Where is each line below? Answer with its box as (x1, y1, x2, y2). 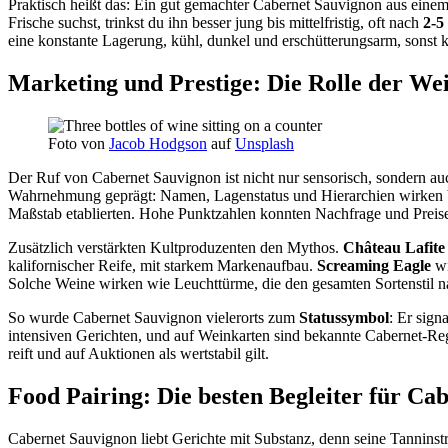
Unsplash (235, 134, 294, 152)
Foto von (48, 134, 109, 152)
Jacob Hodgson (109, 134, 207, 152)
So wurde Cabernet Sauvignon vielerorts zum (8, 308, 299, 326)
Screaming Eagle (317, 256, 431, 274)
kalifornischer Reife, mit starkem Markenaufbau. (8, 256, 317, 274)
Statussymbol (299, 308, 389, 326)
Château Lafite (343, 238, 445, 256)
